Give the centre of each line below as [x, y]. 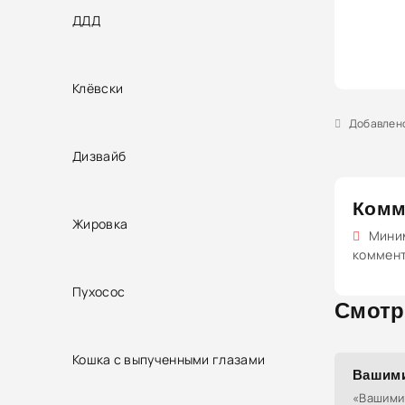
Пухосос [99, 291]
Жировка [100, 223]
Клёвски [98, 88]
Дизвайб [99, 155]
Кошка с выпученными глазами [169, 359]
